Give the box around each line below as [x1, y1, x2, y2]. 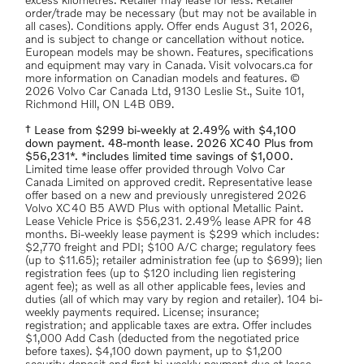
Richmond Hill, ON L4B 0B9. [25, 99, 174, 110]
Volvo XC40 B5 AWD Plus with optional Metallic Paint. [25, 203, 303, 214]
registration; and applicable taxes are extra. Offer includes [25, 320, 312, 331]
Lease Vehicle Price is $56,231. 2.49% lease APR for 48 [25, 216, 311, 227]
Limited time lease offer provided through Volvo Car [25, 164, 285, 175]
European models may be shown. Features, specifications [25, 47, 314, 58]
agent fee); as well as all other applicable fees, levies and [25, 281, 305, 292]
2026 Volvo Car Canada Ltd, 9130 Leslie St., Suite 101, [25, 86, 304, 97]
